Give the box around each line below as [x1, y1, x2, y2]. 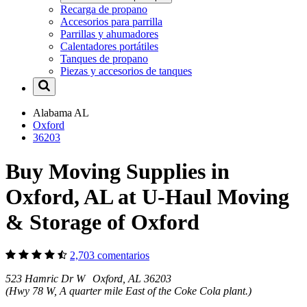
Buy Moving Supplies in [5, 158, 230, 184]
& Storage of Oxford [5, 209, 199, 234]
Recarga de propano [60, 3, 147, 16]
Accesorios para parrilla [60, 16, 162, 28]
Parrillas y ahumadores [60, 28, 158, 40]
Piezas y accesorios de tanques [60, 65, 192, 77]
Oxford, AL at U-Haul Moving [5, 184, 289, 209]
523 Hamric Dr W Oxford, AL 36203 [5, 273, 171, 285]
